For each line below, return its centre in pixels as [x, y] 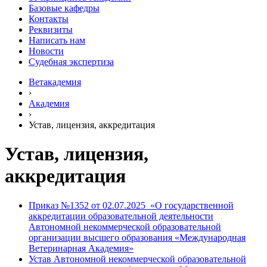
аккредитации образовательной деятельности [121, 216]
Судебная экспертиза [71, 62]
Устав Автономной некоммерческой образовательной [137, 259]
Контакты [49, 19]
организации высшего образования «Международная [137, 237]
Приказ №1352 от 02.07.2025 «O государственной [131, 205]
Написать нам [57, 40]
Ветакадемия [55, 82]
